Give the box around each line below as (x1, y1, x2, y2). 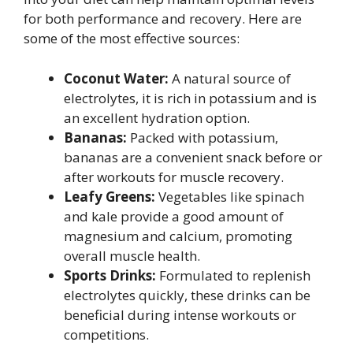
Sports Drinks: (64, 266, 156, 284)
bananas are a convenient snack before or (64, 147, 322, 166)
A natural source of (169, 69, 291, 87)
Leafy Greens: (64, 187, 155, 206)
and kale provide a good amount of (64, 206, 284, 225)
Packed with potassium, (127, 128, 278, 147)
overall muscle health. (64, 246, 200, 265)
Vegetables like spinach (155, 187, 304, 206)
